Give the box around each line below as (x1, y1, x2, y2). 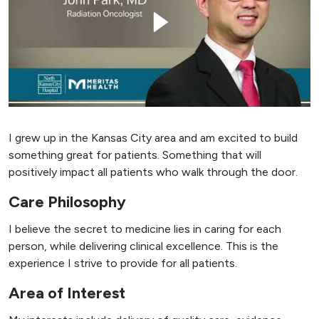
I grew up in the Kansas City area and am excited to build (9, 131, 298, 145)
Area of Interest (9, 283, 125, 303)
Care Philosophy (9, 192, 126, 212)
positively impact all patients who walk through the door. (9, 165, 298, 179)
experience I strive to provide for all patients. (9, 256, 237, 271)
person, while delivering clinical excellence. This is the (9, 239, 278, 253)
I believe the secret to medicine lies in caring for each (9, 222, 281, 236)
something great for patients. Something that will (9, 148, 261, 162)
